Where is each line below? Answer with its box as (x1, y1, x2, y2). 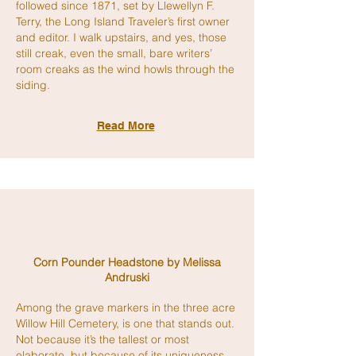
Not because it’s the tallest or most (16, 332, 189, 346)
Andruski (105, 270, 149, 284)
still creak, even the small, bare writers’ (16, 46, 212, 60)
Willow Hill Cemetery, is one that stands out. (16, 316, 238, 331)
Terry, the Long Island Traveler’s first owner (16, 14, 230, 29)
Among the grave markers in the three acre (16, 300, 235, 315)
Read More (96, 119, 155, 132)
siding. (16, 78, 53, 92)
